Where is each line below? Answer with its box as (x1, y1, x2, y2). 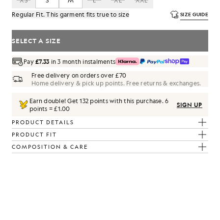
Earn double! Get (29, 97, 80, 105)
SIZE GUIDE (180, 11, 208, 18)
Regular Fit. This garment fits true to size (12, 10, 129, 18)
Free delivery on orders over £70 (31, 71, 126, 79)
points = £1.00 (29, 105, 70, 112)
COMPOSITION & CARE (12, 143, 88, 151)
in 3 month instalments (49, 57, 115, 65)
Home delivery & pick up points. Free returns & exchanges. (31, 79, 201, 87)
